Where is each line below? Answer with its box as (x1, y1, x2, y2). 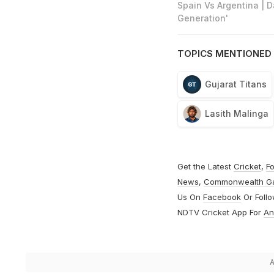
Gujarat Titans (204, 79, 267, 90)
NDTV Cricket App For (177, 207, 264, 218)
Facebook (202, 192, 241, 202)
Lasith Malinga (204, 108, 268, 119)
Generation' (177, 13, 228, 24)
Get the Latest (177, 161, 234, 172)
